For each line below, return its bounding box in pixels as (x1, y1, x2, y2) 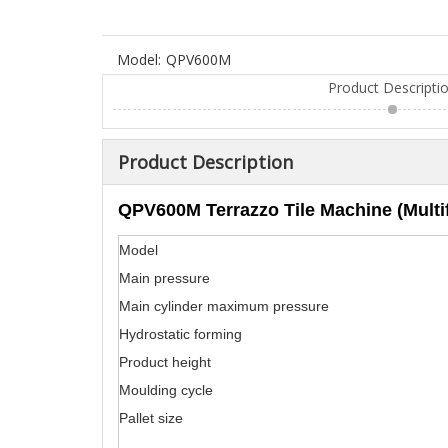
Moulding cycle (119, 382, 213, 398)
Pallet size (119, 410, 183, 426)
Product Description (118, 150, 293, 174)
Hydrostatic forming (119, 326, 242, 342)
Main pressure (119, 270, 210, 286)
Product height (119, 354, 211, 370)
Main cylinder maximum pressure (119, 298, 329, 314)
